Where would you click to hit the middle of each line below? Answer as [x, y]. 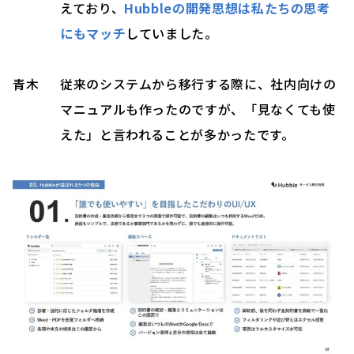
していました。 [172, 34]
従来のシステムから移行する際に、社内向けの [198, 84]
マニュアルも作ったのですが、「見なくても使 [198, 109]
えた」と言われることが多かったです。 [177, 135]
